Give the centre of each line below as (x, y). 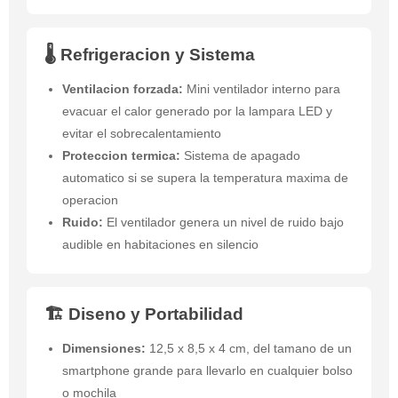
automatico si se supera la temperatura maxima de (205, 178)
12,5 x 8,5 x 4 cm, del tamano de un (249, 349)
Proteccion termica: (121, 156)
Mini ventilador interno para (262, 89)
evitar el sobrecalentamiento (142, 134)
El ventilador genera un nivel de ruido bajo (223, 223)
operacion (90, 200)
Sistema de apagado (240, 156)
